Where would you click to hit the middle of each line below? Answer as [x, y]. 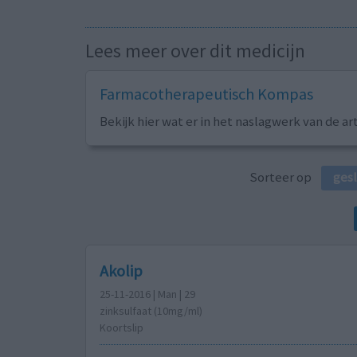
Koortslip [121, 327]
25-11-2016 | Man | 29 [147, 294]
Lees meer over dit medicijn [195, 51]
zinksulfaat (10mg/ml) [151, 310]
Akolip [121, 270]
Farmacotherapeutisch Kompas [206, 94]
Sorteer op [285, 177]
